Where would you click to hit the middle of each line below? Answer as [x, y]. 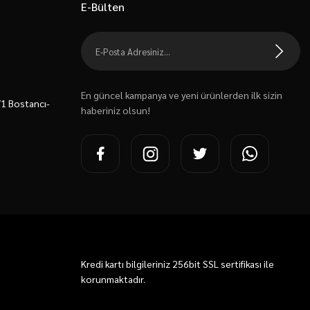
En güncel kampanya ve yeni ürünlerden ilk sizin [182, 95]
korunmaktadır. [113, 279]
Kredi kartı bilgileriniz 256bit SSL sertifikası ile [177, 264]
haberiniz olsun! [116, 110]
